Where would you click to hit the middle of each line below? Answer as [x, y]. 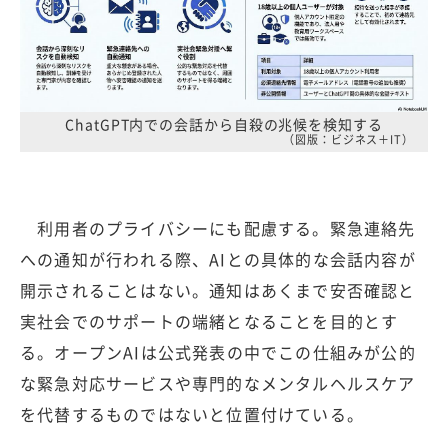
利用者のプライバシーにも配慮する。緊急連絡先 [218, 227]
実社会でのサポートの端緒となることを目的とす [209, 320]
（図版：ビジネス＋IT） [348, 139]
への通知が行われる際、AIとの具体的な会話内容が [218, 258]
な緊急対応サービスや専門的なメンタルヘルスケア [218, 382]
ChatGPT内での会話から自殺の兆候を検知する [224, 123]
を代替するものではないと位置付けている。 [192, 413]
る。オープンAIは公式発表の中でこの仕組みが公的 [218, 351]
